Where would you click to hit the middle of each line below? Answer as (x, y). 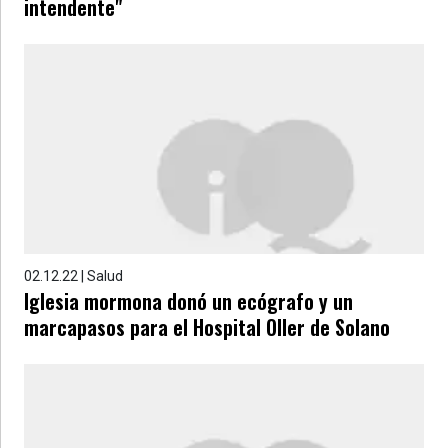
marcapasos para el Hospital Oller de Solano (207, 327)
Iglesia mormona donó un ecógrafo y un (188, 301)
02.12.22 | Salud (73, 276)
